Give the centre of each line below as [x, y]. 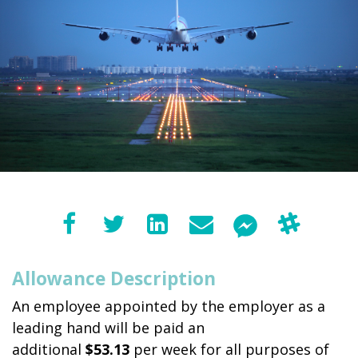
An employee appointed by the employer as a [169, 306]
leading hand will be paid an [108, 328]
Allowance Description [114, 279]
